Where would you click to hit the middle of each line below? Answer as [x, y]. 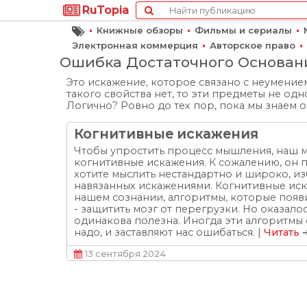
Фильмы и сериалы [243, 30]
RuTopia [104, 10]
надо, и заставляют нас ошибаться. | [169, 232]
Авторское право [253, 45]
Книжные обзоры [140, 30]
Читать [282, 232]
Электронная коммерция [135, 45]
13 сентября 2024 [125, 254]
